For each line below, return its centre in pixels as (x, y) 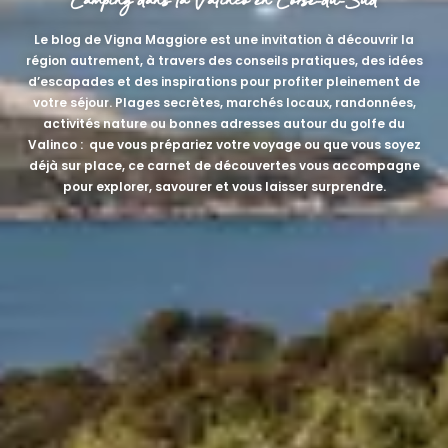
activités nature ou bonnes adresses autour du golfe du (224, 123)
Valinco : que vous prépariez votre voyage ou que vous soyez (224, 144)
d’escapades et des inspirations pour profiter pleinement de (224, 81)
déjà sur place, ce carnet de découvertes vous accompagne (224, 165)
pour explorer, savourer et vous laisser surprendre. (224, 186)
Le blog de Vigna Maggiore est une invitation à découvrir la (224, 39)
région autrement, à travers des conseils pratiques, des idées (224, 60)
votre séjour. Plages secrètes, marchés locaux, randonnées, (224, 102)
